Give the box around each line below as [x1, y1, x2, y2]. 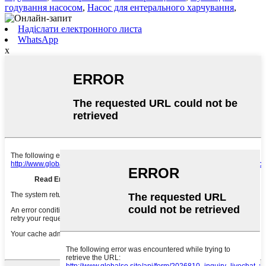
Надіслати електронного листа [18, 24, 142, 34]
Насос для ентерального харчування [87, 2, 234, 13]
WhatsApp [18, 34, 58, 45]
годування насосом [5, 2, 83, 13]
